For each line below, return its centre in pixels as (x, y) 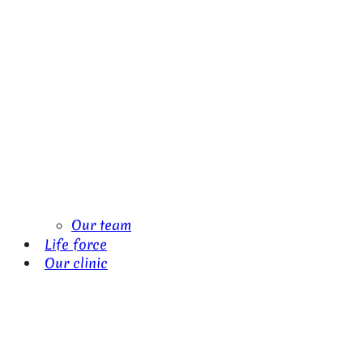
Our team (101, 225)
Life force (76, 243)
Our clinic (76, 262)
